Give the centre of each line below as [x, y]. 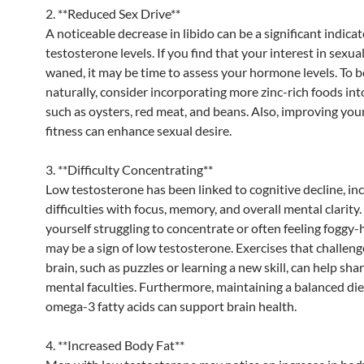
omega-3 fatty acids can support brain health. [171, 305]
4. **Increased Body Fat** [115, 344]
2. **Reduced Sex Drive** [113, 13]
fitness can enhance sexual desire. [139, 130]
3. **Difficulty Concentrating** [129, 169]
